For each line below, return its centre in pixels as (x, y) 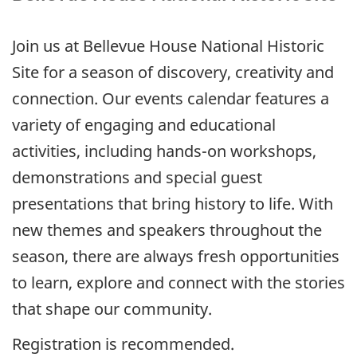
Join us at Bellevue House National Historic (168, 45)
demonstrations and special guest (137, 177)
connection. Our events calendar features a (171, 98)
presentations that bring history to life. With (173, 203)
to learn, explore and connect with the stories (178, 282)
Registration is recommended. (125, 344)
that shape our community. (112, 308)
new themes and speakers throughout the (167, 229)
